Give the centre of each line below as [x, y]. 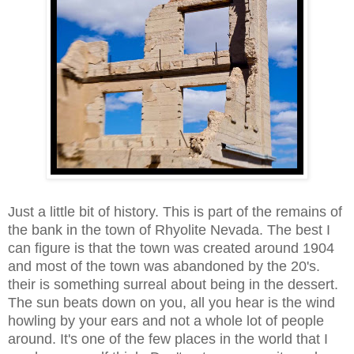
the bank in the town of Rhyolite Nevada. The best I [169, 230]
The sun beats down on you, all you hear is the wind [171, 303]
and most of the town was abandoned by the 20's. [164, 267]
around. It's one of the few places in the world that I [168, 339]
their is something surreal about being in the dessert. [173, 285]
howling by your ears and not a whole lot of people [166, 321]
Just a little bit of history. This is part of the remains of [175, 212]
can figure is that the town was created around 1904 [171, 249]
